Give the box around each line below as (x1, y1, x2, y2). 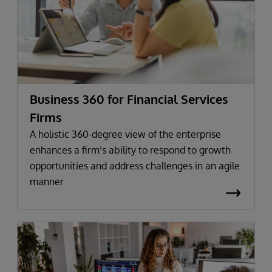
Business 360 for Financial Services (30, 91, 228, 107)
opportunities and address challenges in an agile (30, 160, 240, 172)
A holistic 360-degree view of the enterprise (30, 128, 221, 141)
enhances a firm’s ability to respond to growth (30, 144, 231, 157)
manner (30, 175, 64, 188)
